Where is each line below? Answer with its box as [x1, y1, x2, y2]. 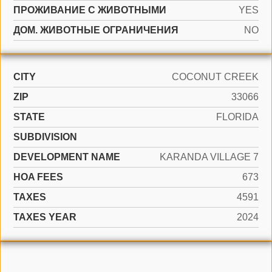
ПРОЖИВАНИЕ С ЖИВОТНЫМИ [13, 5, 166, 15]
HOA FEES [13, 172, 63, 182]
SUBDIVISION [13, 132, 77, 142]
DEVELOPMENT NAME [13, 152, 120, 162]
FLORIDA [216, 112, 259, 122]
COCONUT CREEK [172, 72, 259, 82]
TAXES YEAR [13, 212, 76, 222]
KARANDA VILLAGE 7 [160, 152, 259, 162]
